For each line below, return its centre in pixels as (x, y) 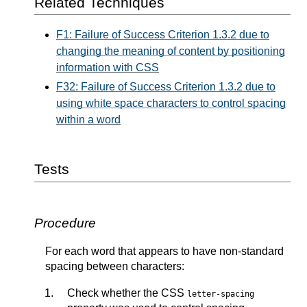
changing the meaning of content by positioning (171, 51)
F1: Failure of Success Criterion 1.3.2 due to (163, 35)
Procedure (65, 223)
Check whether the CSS (127, 293)
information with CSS (108, 68)
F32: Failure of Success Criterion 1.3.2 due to (166, 87)
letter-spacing (221, 294)
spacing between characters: (115, 266)
